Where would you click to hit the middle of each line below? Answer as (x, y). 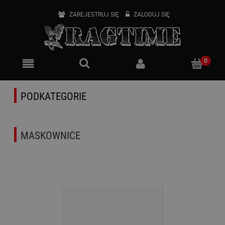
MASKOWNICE (50, 136)
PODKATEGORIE (53, 96)
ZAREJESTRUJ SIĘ (94, 15)
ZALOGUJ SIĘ (151, 15)
